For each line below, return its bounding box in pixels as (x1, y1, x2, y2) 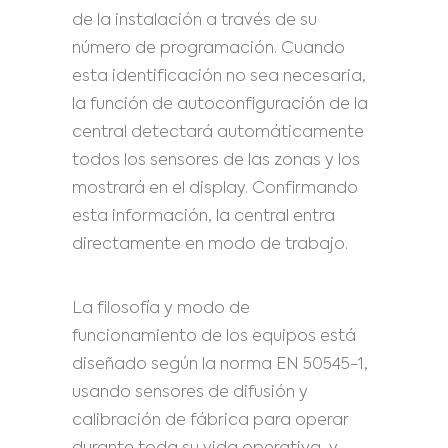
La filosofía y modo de (72, 301, 250, 317)
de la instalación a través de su (72, 13, 317, 29)
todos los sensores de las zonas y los (72, 153, 360, 169)
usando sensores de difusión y (72, 385, 308, 401)
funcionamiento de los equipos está (72, 329, 356, 345)
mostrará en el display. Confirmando (72, 181, 358, 197)
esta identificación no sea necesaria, (72, 69, 366, 85)
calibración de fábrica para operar (72, 413, 349, 429)
